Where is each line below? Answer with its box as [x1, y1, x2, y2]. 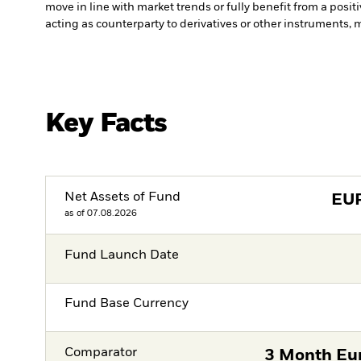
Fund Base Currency [64, 297, 189, 311]
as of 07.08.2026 [64, 208, 138, 218]
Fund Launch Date [64, 249, 180, 263]
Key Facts [45, 110, 168, 137]
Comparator [64, 346, 138, 359]
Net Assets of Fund [64, 190, 181, 204]
